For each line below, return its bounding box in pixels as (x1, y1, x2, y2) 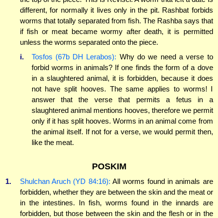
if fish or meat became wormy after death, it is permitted (19, 27, 213, 36)
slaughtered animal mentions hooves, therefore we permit (31, 106, 213, 114)
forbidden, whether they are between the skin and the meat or (19, 187, 213, 196)
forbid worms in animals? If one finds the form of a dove (31, 63, 213, 72)
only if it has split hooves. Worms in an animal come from (31, 116, 213, 125)
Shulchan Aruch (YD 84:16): (19, 177, 110, 185)
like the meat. (31, 138, 74, 146)
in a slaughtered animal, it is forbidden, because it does (31, 73, 213, 82)
